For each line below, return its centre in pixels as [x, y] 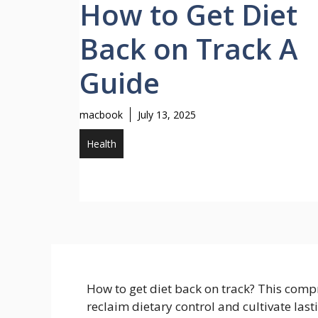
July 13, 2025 [167, 115]
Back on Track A [188, 49]
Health [102, 144]
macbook [101, 115]
